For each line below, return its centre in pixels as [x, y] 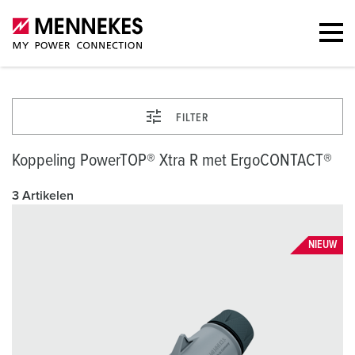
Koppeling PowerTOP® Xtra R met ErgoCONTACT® [172, 161]
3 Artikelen [43, 196]
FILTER [192, 118]
